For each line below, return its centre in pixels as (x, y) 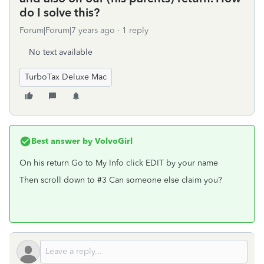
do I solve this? (60, 12)
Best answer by (62, 141)
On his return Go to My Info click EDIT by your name (119, 163)
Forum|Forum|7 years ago (67, 30)
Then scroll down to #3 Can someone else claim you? (121, 180)
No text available (61, 52)
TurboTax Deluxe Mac (66, 77)
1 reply (135, 30)
